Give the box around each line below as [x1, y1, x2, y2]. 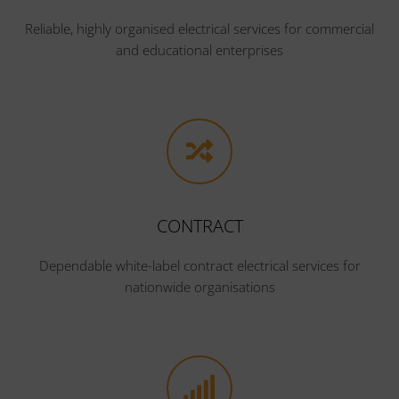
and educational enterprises [116, 40, 283, 59]
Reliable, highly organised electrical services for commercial [25, 19, 374, 37]
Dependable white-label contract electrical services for [38, 256, 361, 274]
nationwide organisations [124, 277, 275, 296]
